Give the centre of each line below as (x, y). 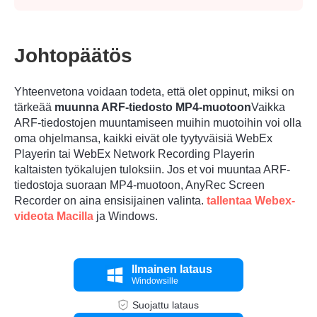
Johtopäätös (73, 56)
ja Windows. (126, 217)
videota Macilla (54, 217)
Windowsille (155, 281)
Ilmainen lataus (172, 270)
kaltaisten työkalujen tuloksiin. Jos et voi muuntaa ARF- (152, 170)
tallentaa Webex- (251, 201)
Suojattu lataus (166, 305)
